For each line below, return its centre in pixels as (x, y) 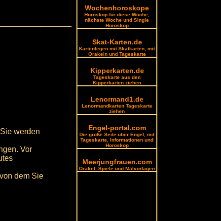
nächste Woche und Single (117, 20)
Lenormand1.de (117, 99)
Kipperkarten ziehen (117, 83)
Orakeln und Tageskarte (117, 54)
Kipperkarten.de (117, 71)
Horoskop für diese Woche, (117, 15)
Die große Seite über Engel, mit (117, 134)
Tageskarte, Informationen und (117, 140)
